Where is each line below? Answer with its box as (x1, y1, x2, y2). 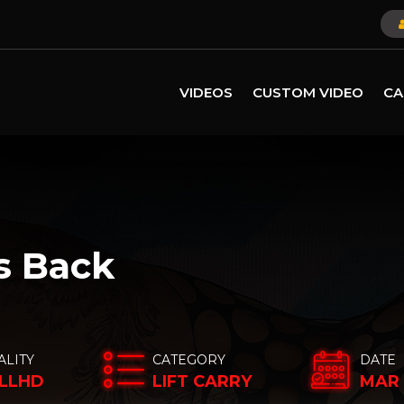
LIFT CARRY (152, 372, 252, 391)
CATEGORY (152, 352, 225, 368)
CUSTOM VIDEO (252, 83, 363, 101)
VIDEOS (179, 83, 233, 101)
